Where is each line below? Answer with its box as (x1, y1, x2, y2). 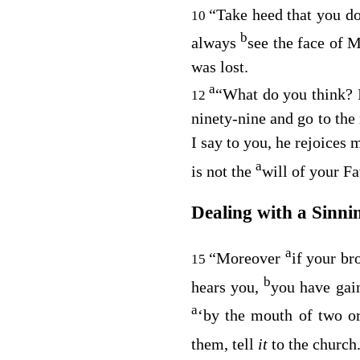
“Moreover (209, 249, 281, 268)
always (190, 34, 236, 52)
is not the (190, 162, 252, 180)
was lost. (190, 58, 248, 76)
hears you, (190, 277, 259, 296)
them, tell (190, 335, 258, 354)
